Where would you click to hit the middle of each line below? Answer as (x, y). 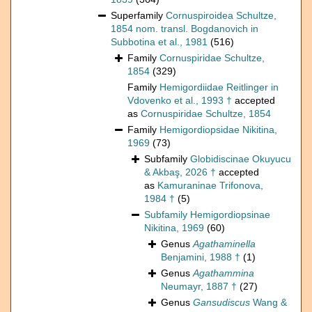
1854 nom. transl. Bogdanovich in (185, 29)
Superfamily (138, 16)
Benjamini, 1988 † (201, 257)
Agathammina (224, 273)
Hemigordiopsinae (230, 215)
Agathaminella (224, 244)
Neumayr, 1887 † (199, 287)
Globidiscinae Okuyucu (241, 159)
